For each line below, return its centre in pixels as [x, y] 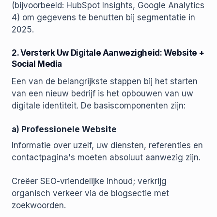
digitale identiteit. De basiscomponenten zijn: [99, 106]
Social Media [37, 64]
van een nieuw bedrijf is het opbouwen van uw [102, 94]
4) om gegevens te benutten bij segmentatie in [103, 18]
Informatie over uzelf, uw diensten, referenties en [107, 146]
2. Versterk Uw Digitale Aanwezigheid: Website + [108, 53]
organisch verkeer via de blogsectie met [90, 194]
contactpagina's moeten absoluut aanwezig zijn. [106, 158]
